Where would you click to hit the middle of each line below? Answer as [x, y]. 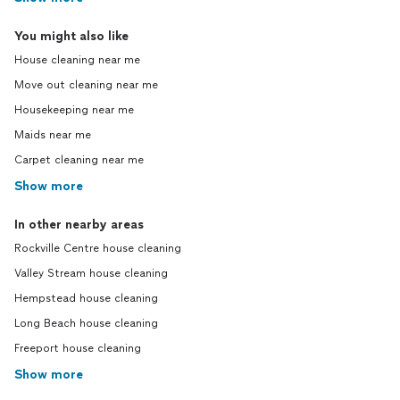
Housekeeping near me [74, 110]
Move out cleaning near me [86, 85]
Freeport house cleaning [78, 349]
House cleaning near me [77, 60]
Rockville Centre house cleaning [98, 249]
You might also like [71, 37]
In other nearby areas [79, 225]
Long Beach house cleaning [86, 324]
